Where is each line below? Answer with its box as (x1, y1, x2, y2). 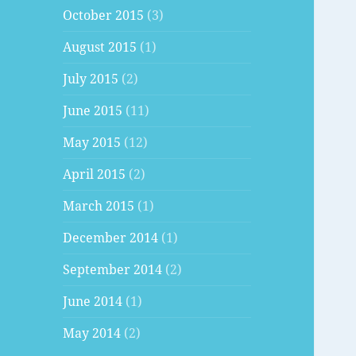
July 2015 (63, 70, 119, 88)
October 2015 (63, 6, 145, 25)
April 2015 (63, 165, 126, 184)
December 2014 (63, 229, 159, 247)
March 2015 (63, 197, 135, 215)
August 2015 (63, 38, 137, 56)
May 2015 (63, 133, 122, 152)
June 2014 (63, 292, 123, 311)
